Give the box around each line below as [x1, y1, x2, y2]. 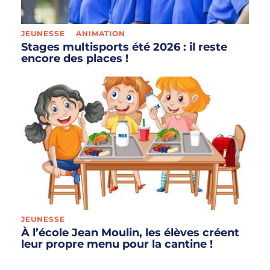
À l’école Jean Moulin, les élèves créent [21, 225, 239, 239]
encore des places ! [21, 51, 128, 65]
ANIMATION [75, 28, 126, 38]
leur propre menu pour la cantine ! [21, 237, 213, 251]
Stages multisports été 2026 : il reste [21, 40, 227, 54]
